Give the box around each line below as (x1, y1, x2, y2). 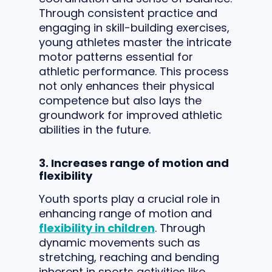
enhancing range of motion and (39, 206, 212, 221)
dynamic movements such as (39, 235, 200, 250)
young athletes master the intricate (39, 35, 231, 50)
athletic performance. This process (39, 64, 229, 79)
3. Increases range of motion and (39, 155, 229, 171)
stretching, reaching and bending (39, 250, 219, 265)
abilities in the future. (39, 122, 151, 137)
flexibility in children (39, 220, 155, 236)
